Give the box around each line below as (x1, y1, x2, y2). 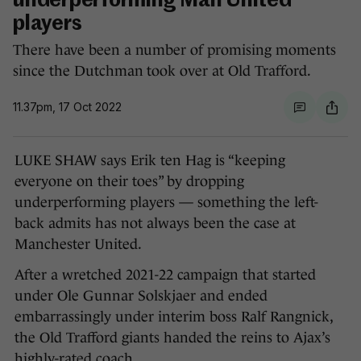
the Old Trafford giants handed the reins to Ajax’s (15, 330, 330, 346)
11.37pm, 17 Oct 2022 (13, 100, 122, 114)
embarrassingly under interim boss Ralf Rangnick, (15, 309, 333, 326)
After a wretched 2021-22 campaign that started (15, 267, 316, 284)
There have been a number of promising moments (13, 42, 336, 59)
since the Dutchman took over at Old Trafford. (13, 63, 311, 80)
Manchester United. (15, 236, 142, 253)
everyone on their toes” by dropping (15, 173, 244, 190)
